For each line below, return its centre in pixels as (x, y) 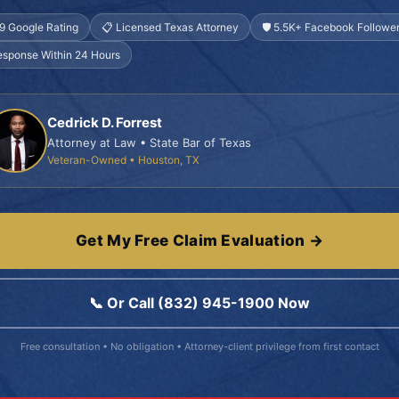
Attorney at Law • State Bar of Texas (149, 142)
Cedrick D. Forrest (105, 122)
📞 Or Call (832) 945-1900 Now (199, 303)
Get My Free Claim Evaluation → (199, 240)
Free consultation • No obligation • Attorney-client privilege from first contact (199, 346)
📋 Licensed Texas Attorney (170, 27)
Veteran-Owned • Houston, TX (123, 160)
